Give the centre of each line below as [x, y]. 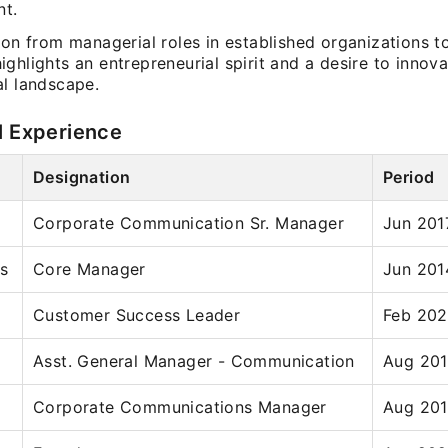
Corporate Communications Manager [180, 407]
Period [409, 177]
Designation [82, 177]
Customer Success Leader [137, 315]
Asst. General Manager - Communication [194, 361]
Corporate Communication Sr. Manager [188, 223]
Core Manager [89, 269]
